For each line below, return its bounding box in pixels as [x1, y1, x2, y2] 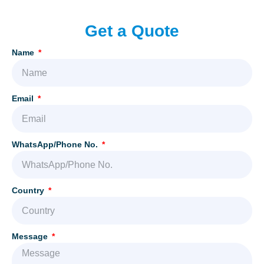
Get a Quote [85, 22, 179, 41]
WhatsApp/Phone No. [12, 140, 100, 150]
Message [12, 232, 50, 242]
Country [12, 186, 47, 196]
